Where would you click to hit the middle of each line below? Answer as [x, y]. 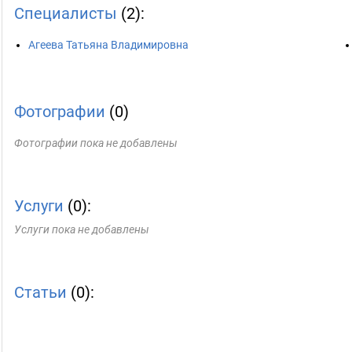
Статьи [40, 292]
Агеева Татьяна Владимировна [108, 45]
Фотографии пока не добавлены [96, 143]
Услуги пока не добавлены [82, 229]
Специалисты [66, 13]
